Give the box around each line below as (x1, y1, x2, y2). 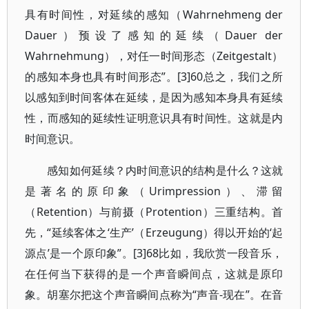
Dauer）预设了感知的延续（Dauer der (25, 28, 283, 43)
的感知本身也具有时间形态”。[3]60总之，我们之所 (25, 69, 283, 84)
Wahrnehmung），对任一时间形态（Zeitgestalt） (25, 48, 283, 63)
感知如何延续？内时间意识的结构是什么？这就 (47, 163, 283, 178)
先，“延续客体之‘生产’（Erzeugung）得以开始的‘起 (25, 225, 283, 240)
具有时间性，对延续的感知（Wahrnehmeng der (25, 7, 283, 22)
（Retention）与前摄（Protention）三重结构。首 (25, 204, 283, 219)
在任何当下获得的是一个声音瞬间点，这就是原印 (25, 266, 283, 281)
